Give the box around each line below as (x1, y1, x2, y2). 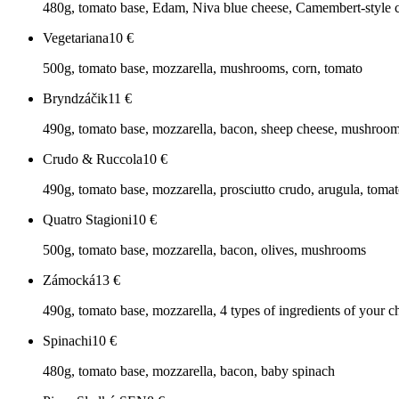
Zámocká (43, 273, 95, 289)
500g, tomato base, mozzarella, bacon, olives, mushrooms (43, 242, 366, 258)
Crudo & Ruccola (43, 151, 142, 167)
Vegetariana (43, 30, 109, 46)
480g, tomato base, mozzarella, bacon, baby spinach (43, 363, 335, 379)
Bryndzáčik (43, 91, 108, 107)
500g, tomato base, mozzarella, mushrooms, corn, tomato (43, 61, 362, 77)
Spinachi (43, 333, 92, 349)
